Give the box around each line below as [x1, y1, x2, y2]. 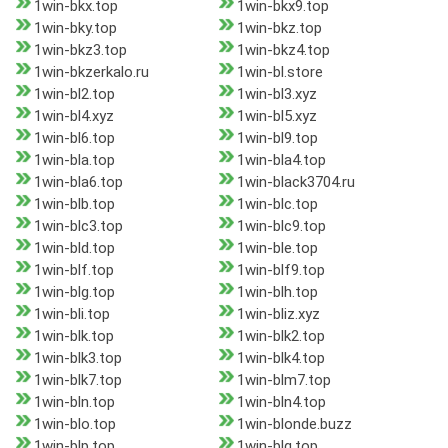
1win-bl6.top [34, 129, 115, 148]
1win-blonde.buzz [236, 415, 352, 434]
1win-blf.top [34, 261, 114, 280]
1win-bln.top [34, 393, 115, 412]
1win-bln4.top [236, 393, 326, 412]
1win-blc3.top [34, 217, 123, 236]
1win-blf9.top [236, 261, 325, 280]
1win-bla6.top [34, 173, 123, 192]
